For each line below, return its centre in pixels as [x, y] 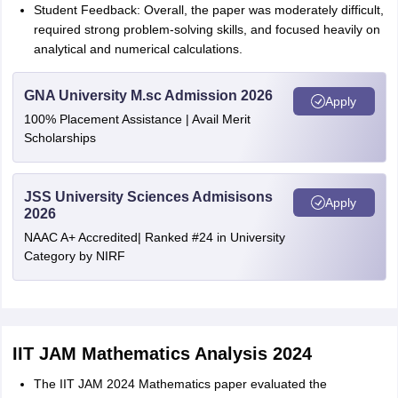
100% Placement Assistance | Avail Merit [137, 119]
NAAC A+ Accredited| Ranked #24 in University [154, 237]
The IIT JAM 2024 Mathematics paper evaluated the [180, 384]
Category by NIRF [74, 256]
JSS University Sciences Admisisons [148, 197]
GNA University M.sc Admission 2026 [148, 96]
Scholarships [60, 138]
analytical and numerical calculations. [138, 49]
